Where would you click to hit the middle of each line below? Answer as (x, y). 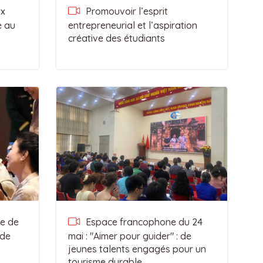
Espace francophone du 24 (143, 222)
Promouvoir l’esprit (125, 11)
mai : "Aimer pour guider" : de (129, 236)
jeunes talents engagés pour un (137, 249)
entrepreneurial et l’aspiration (132, 25)
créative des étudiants (116, 38)
